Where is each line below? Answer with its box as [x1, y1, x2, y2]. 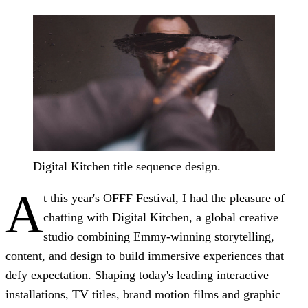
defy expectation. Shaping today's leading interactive [5, 267, 269, 282]
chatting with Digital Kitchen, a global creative [43, 210, 278, 224]
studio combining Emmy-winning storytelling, [43, 229, 274, 243]
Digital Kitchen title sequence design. [33, 159, 221, 173]
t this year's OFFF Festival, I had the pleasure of [43, 190, 285, 205]
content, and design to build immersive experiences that [5, 248, 284, 263]
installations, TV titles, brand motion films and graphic [5, 287, 280, 301]
